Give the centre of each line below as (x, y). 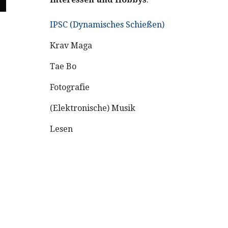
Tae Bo (63, 66)
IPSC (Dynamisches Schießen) (107, 25)
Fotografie (70, 87)
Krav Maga (71, 46)
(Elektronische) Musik (93, 108)
